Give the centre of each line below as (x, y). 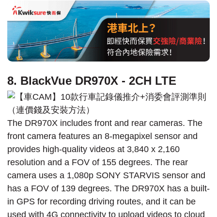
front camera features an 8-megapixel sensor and (102, 136)
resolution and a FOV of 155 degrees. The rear (98, 162)
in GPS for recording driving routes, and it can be (101, 201)
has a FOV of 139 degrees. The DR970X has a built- (108, 188)
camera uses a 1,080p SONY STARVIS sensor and (106, 175)
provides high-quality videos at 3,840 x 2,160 (93, 149)
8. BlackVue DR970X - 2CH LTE (92, 80)
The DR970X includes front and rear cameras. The (105, 123)
